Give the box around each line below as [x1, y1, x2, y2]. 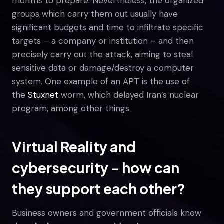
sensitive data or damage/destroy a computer [12, 62, 194, 73]
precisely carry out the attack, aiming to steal [12, 48, 193, 60]
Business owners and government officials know [12, 207, 201, 218]
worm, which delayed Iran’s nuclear [58, 89, 199, 100]
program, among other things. [12, 102, 131, 114]
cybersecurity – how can [12, 158, 179, 176]
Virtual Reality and [12, 137, 136, 155]
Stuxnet [28, 89, 58, 100]
